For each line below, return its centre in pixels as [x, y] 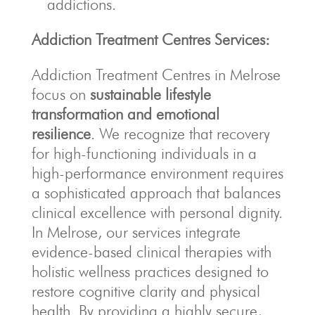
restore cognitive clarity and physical [146, 291]
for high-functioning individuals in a [144, 154]
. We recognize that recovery [180, 134]
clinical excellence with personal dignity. [157, 213]
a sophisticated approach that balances [156, 193]
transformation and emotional [125, 114]
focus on [60, 95]
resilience [61, 134]
